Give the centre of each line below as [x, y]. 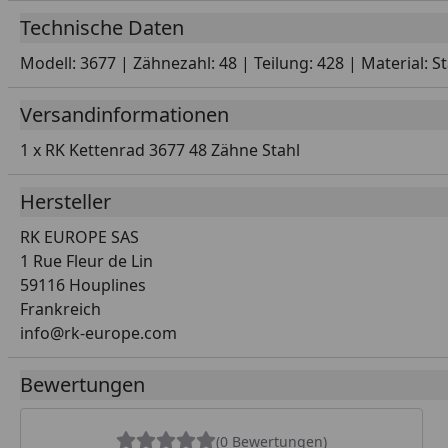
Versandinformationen [124, 114]
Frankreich [60, 309]
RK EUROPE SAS [79, 237]
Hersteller [65, 201]
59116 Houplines [83, 285]
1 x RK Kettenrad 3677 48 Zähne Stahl [160, 150]
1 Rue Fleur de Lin [86, 261]
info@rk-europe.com [98, 333]
